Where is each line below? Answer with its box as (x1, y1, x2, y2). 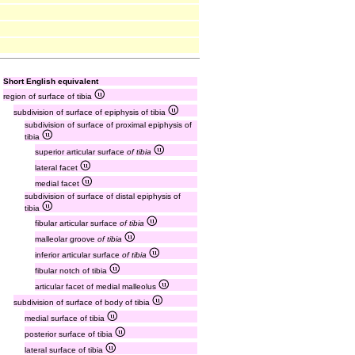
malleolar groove (35, 235, 97, 243)
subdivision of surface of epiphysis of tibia (13, 108, 169, 116)
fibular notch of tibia (35, 266, 109, 275)
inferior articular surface (35, 250, 122, 259)
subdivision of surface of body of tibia (13, 298, 153, 307)
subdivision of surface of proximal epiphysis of (24, 120, 192, 129)
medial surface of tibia (24, 314, 107, 323)
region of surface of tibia (3, 92, 94, 101)
